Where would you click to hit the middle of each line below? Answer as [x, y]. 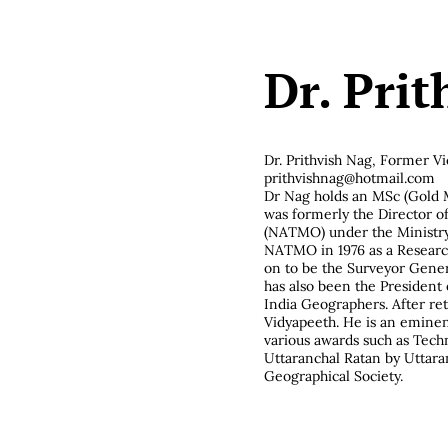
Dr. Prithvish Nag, [320, 160]
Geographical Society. [333, 376]
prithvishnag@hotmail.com [349, 178]
